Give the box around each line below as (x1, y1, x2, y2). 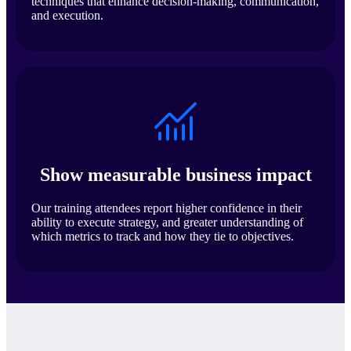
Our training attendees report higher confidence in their (31, 201, 302, 215)
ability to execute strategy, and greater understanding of (31, 215, 303, 230)
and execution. (31, 9, 103, 23)
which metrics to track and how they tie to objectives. (31, 230, 294, 244)
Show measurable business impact (39, 165, 312, 186)
